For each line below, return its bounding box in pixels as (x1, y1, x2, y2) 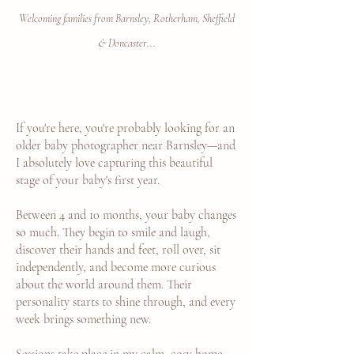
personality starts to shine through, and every (16, 294, 235, 310)
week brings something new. (16, 311, 151, 327)
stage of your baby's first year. (16, 172, 160, 188)
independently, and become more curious (16, 259, 216, 275)
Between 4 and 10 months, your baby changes (16, 207, 236, 223)
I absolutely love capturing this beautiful (16, 155, 213, 171)
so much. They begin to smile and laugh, (16, 224, 210, 240)
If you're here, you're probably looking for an (16, 120, 235, 136)
